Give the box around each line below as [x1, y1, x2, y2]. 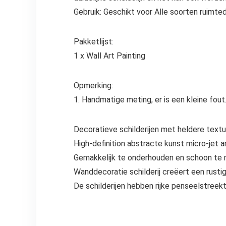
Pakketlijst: [73, 37, 114, 47]
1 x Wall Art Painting [73, 51, 145, 61]
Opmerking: [73, 81, 113, 91]
